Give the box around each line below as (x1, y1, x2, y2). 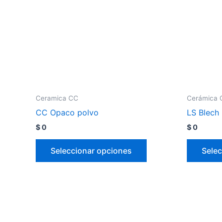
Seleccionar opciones (51, 146, 132, 156)
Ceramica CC (36, 94, 78, 103)
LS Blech (187, 108, 219, 118)
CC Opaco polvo (36, 108, 99, 118)
